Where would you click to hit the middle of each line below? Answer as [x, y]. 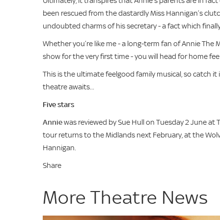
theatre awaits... [69, 87]
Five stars [58, 104]
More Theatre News [125, 197]
